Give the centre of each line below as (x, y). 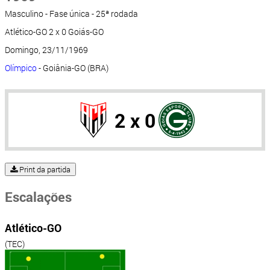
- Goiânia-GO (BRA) (73, 68)
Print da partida (44, 170)
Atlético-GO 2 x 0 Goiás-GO (54, 32)
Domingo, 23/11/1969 (46, 50)
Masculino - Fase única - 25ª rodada (71, 14)
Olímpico (21, 68)
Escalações (38, 197)
